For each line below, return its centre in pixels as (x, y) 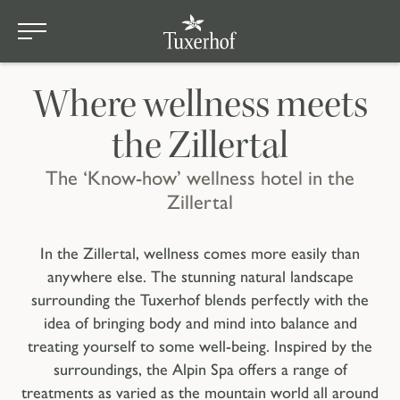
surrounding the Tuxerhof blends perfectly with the (200, 300)
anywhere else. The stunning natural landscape (200, 277)
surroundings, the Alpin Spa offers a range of (200, 370)
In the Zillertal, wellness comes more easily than (200, 254)
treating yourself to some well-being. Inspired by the (200, 347)
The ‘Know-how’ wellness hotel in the (200, 178)
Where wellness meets (200, 104)
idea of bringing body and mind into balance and (200, 324)
